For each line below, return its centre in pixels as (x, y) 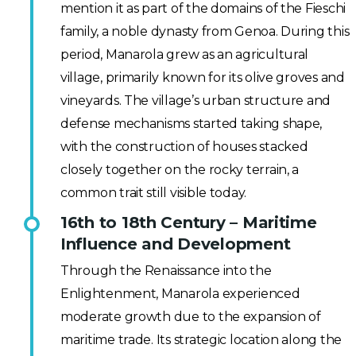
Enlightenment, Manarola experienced (180, 294)
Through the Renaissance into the (166, 271)
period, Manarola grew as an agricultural (185, 55)
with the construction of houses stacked (184, 147)
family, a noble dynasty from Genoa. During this (205, 32)
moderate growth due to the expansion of (191, 317)
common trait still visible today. (154, 193)
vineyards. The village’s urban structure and (196, 101)
